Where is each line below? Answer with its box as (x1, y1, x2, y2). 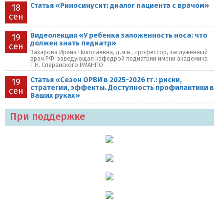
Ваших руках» (30, 91, 80, 100)
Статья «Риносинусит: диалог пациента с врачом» (30, 1, 209, 10)
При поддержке (10, 110, 85, 122)
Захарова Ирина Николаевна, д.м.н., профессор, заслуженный (30, 48, 208, 56)
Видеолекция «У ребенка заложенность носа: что (30, 31, 207, 40)
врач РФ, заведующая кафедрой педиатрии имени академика (30, 55, 208, 62)
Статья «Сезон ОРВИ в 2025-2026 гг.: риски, (30, 75, 182, 84)
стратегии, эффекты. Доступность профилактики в (30, 83, 214, 92)
